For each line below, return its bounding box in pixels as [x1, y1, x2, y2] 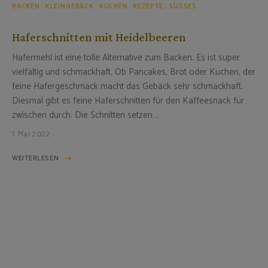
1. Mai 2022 [12, 127, 50, 141]
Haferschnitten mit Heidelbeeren [12, 29, 186, 44]
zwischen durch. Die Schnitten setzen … [12, 107, 159, 123]
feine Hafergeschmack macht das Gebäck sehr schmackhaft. [12, 78, 243, 94]
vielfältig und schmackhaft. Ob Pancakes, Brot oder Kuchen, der [12, 64, 255, 80]
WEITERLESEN [12, 153, 59, 164]
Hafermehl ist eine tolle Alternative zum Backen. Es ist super [12, 50, 240, 65]
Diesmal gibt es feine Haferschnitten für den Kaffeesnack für [12, 93, 244, 108]
